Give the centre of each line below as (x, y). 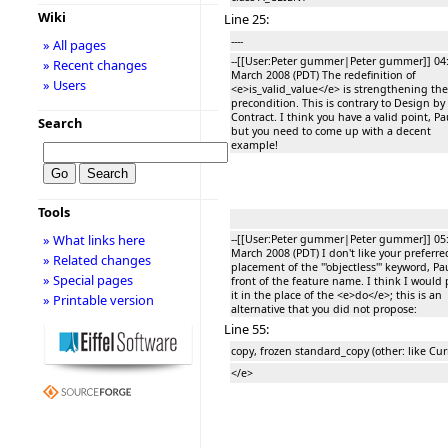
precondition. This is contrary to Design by (338, 102)
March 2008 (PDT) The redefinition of (323, 74)
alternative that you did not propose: (324, 308)
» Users (64, 85)
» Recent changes (94, 65)
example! (254, 144)
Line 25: (246, 18)
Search (59, 123)
